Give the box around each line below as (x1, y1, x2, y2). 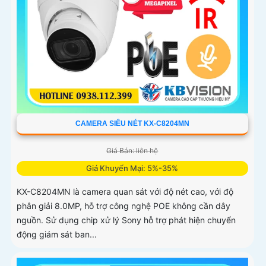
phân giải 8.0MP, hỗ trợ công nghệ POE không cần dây (17, 201, 230, 211)
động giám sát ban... (17, 229, 97, 240)
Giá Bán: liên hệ (106, 146, 159, 156)
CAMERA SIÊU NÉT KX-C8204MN (75, 119, 189, 128)
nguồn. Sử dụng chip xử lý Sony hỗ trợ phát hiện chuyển (17, 215, 236, 226)
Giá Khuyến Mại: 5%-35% (86, 163, 179, 173)
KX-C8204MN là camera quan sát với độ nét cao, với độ (17, 186, 233, 197)
